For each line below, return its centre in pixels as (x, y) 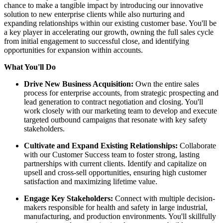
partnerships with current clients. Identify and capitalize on (115, 163)
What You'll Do (30, 67)
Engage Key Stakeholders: (68, 198)
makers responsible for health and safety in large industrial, (116, 207)
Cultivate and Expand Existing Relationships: (101, 145)
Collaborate (197, 145)
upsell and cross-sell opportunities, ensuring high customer (115, 172)
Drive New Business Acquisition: (79, 84)
